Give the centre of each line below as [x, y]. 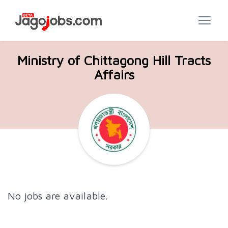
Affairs [114, 74]
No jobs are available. [58, 196]
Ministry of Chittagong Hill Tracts [114, 60]
